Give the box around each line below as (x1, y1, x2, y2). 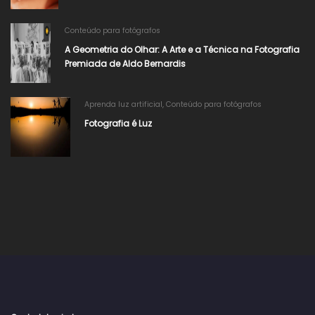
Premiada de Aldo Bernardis (64, 57, 186, 70)
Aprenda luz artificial (84, 98, 162, 110)
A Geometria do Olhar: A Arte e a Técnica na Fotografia (64, 43, 300, 56)
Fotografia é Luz (84, 117, 152, 129)
